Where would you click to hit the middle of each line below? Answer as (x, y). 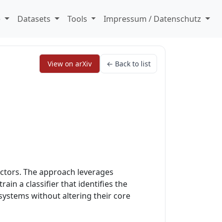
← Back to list (129, 64)
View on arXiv (70, 64)
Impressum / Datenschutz (154, 19)
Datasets (35, 19)
